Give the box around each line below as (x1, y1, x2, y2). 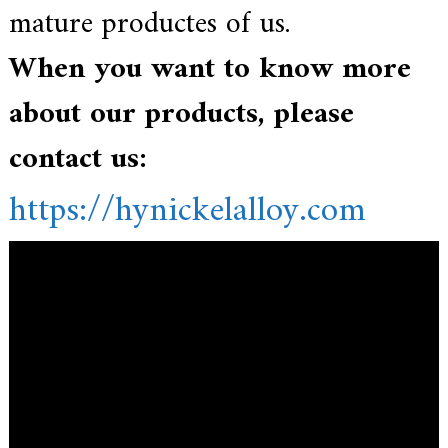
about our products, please (8, 88, 354, 142)
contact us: (8, 133, 147, 187)
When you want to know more (8, 43, 411, 97)
